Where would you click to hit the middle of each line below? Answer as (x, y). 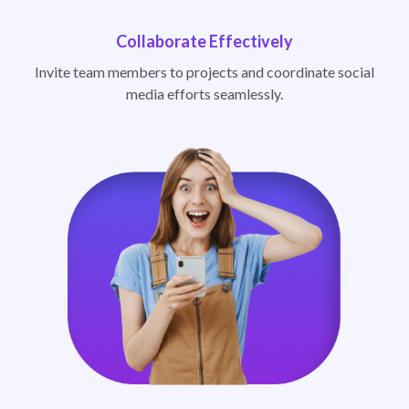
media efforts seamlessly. (204, 94)
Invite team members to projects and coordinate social (204, 72)
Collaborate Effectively (204, 41)
